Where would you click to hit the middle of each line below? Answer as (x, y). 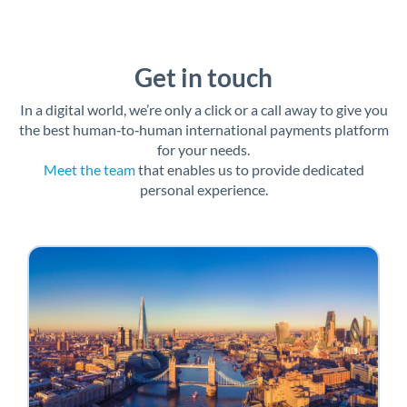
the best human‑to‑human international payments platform (203, 130)
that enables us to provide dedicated (249, 170)
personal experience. (203, 190)
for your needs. (203, 150)
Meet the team (89, 170)
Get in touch (203, 78)
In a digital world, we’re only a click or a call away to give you (203, 110)
